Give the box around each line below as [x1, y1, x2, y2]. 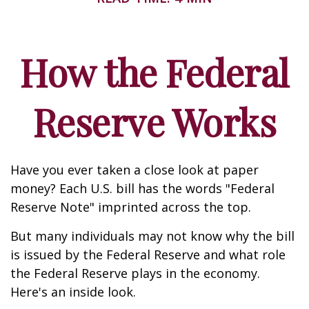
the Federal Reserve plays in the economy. [10, 265, 260, 281]
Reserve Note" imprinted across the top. [10, 199, 251, 215]
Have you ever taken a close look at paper [10, 161, 259, 178]
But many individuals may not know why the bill [10, 228, 295, 244]
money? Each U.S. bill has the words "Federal [10, 180, 275, 197]
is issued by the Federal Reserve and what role [10, 246, 286, 263]
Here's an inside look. [10, 283, 136, 300]
